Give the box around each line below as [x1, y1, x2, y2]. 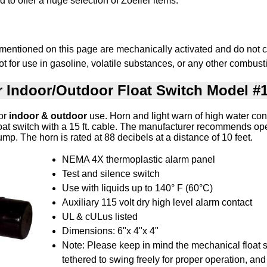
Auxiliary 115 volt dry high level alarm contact [62, 197, 252, 208]
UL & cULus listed [62, 212, 138, 222]
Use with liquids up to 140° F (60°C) [62, 183, 213, 194]
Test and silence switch [62, 169, 160, 179]
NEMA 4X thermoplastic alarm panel [62, 154, 215, 165]
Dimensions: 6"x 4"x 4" [62, 226, 159, 237]
